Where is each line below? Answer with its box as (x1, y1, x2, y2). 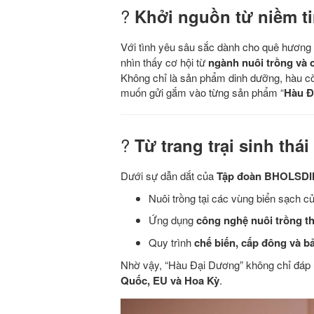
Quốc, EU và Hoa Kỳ (121, 272, 219, 288)
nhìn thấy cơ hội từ (121, 54, 208, 69)
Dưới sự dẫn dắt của (121, 168, 217, 183)
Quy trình (149, 234, 194, 250)
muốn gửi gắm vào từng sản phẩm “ (121, 84, 284, 100)
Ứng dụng (149, 212, 196, 227)
